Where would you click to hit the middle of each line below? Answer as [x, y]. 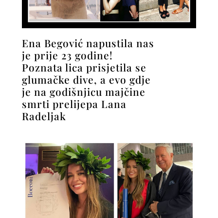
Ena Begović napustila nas [88, 43]
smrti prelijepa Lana [74, 103]
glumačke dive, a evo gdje [86, 79]
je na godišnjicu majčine [83, 91]
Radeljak [44, 116]
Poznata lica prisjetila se [84, 67]
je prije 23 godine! [67, 55]
